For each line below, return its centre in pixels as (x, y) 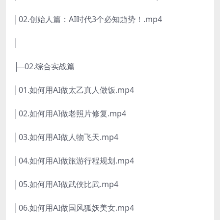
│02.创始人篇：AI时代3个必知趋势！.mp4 (88, 19)
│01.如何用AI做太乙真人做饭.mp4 (74, 90)
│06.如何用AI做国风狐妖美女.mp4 (74, 208)
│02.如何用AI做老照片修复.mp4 (70, 114)
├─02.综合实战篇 (44, 67)
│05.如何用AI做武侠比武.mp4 (66, 184)
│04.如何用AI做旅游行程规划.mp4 (74, 161)
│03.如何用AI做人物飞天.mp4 (66, 137)
